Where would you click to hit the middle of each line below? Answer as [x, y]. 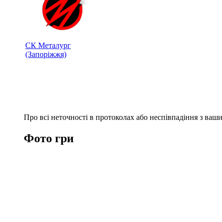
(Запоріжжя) [46, 54]
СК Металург [48, 45]
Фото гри [49, 138]
